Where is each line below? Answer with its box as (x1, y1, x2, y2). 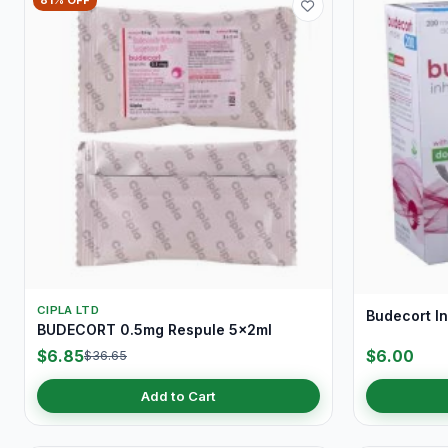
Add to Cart (141, 387, 216, 404)
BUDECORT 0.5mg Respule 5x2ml (37, 321, 272, 339)
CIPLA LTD (37, 303, 100, 318)
